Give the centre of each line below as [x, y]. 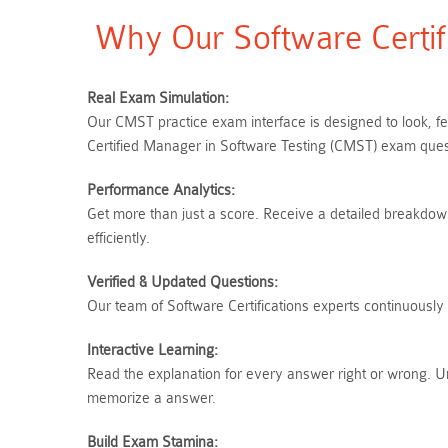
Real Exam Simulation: [158, 98]
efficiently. [118, 238]
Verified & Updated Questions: [182, 282]
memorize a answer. [151, 398]
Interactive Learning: [152, 350]
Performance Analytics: [161, 190]
